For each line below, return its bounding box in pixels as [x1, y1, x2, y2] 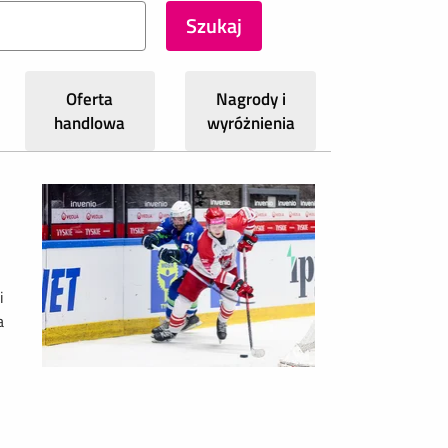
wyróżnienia [206, 110, 295, 136]
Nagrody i [215, 86, 286, 112]
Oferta [66, 86, 114, 112]
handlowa [54, 110, 126, 136]
